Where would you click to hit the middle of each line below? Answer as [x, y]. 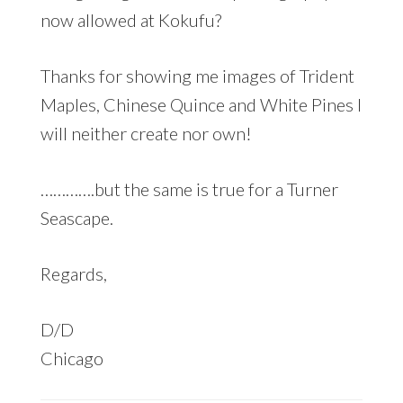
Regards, [73, 274]
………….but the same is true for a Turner [189, 189]
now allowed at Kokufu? [130, 20]
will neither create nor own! [146, 134]
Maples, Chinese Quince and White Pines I [201, 105]
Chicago [72, 358]
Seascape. [76, 218]
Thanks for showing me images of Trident [197, 76]
